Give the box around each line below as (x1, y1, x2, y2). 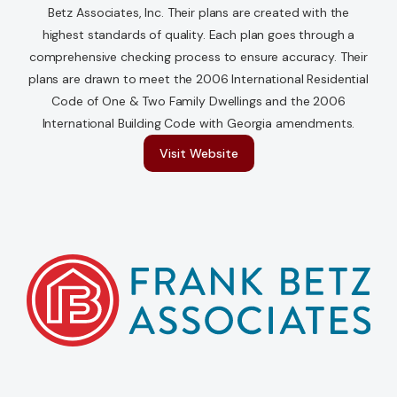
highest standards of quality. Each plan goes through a (42, 27, 355, 43)
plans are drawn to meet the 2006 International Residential (28, 71, 369, 88)
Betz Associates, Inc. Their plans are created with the (47, 4, 350, 21)
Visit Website (159, 145, 238, 162)
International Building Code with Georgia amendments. (42, 115, 355, 132)
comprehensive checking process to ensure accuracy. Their (28, 49, 369, 66)
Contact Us (19, 27, 105, 49)
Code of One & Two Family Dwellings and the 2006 (51, 93, 346, 110)
